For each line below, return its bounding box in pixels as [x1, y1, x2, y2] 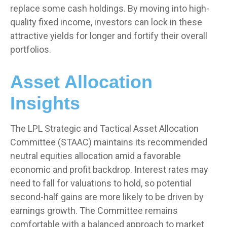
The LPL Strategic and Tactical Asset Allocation [10, 123, 199, 134]
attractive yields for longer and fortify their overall [10, 30, 207, 41]
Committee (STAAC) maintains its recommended [10, 136, 207, 147]
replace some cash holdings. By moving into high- [10, 3, 209, 14]
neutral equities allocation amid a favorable [10, 150, 181, 161]
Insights [10, 92, 80, 113]
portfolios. [10, 44, 51, 55]
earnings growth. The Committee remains [10, 205, 178, 216]
